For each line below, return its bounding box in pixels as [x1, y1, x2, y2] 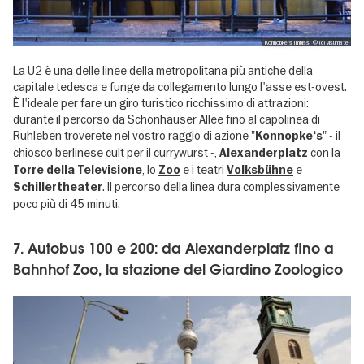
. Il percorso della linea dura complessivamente [102, 179, 340, 194]
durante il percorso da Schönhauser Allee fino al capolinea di [13, 111, 320, 127]
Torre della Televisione [13, 162, 142, 177]
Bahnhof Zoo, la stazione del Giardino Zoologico [13, 259, 343, 279]
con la [310, 145, 340, 160]
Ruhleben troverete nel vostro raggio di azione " [13, 128, 255, 143]
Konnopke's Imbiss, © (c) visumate [264, 38, 349, 46]
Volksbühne [227, 162, 293, 177]
